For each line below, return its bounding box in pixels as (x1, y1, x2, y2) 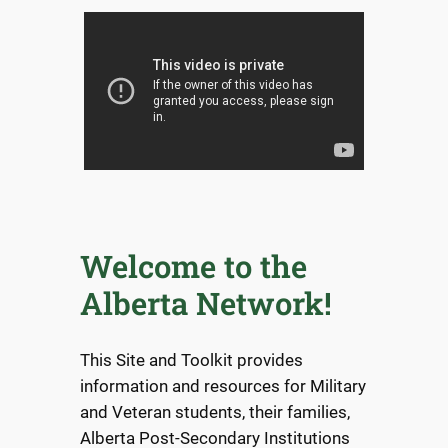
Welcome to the (79, 245, 307, 286)
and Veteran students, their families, (79, 402, 350, 423)
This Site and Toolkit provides (79, 350, 303, 371)
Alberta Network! (79, 282, 332, 323)
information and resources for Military (79, 376, 366, 397)
